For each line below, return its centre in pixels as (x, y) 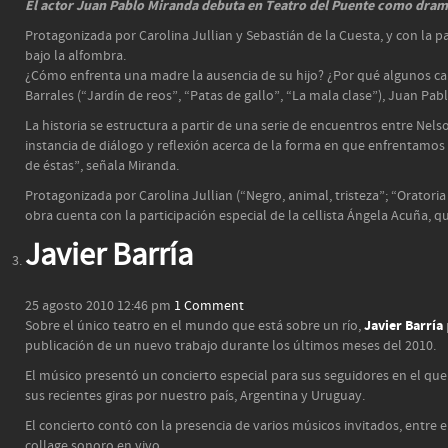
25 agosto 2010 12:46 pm (98, 306)
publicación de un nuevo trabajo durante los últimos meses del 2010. (230, 346)
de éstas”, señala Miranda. (102, 166)
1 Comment (209, 306)
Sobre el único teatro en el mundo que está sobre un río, (194, 326)
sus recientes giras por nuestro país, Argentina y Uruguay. (195, 396)
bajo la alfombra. (75, 56)
